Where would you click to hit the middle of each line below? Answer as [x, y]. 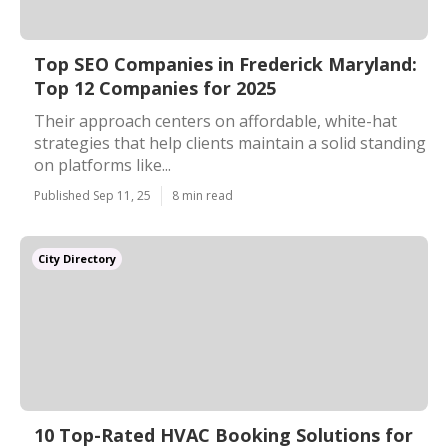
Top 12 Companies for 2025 [155, 88]
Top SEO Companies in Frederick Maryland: [225, 64]
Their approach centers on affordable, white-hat [215, 121]
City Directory [77, 258]
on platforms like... [102, 165]
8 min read [202, 195]
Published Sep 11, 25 [92, 195]
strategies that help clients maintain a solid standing [230, 143]
